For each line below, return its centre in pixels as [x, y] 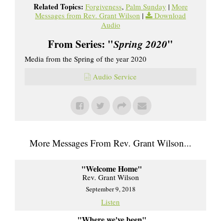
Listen [110, 202]
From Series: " [81, 44]
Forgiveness [103, 6]
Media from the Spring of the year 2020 [86, 58]
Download [170, 15]
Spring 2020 [140, 44]
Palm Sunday [146, 6]
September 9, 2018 [110, 189]
